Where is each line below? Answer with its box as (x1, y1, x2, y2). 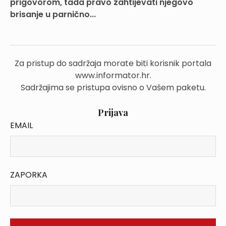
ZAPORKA (10, 169, 47, 181)
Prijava (98, 106, 128, 119)
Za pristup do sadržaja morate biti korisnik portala (15, 58, 211, 69)
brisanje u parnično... (10, 9, 96, 20)
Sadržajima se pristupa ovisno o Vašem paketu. (20, 82, 206, 93)
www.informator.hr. (75, 70, 151, 81)
